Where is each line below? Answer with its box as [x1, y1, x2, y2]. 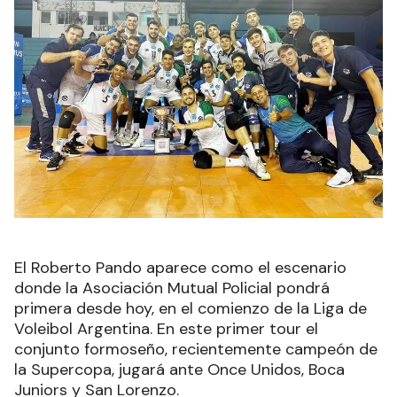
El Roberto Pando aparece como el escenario [14, 257, 346, 279]
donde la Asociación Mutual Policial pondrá [14, 277, 330, 300]
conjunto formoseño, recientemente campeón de [14, 339, 378, 361]
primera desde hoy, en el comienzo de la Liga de [14, 298, 367, 320]
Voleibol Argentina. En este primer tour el [14, 318, 318, 340]
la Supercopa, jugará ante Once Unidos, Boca [14, 359, 345, 381]
